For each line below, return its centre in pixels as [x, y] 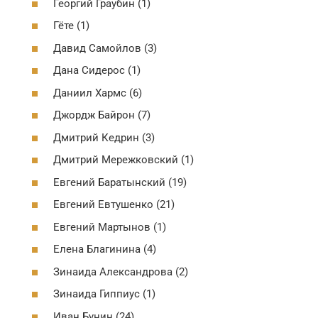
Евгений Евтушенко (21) [114, 204]
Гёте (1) [71, 26]
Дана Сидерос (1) [97, 70]
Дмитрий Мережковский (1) [124, 160]
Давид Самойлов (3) [105, 48]
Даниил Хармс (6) [98, 93]
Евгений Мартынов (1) [110, 227]
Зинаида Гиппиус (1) [104, 294]
